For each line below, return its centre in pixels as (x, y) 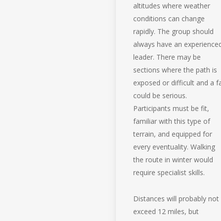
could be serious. (160, 95)
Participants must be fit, (171, 108)
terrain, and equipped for (173, 134)
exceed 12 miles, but (166, 211)
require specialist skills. (169, 172)
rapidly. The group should (174, 31)
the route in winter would (173, 159)
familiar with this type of (172, 121)
